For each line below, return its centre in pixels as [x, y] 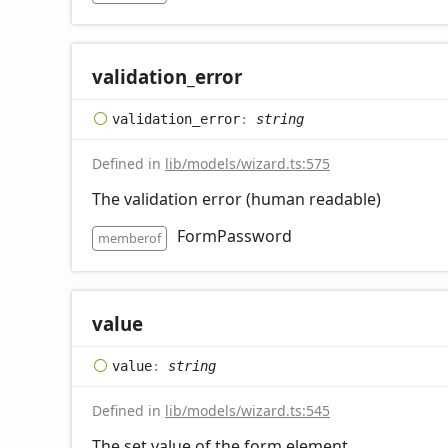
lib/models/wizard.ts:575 [247, 163]
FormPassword [234, 235]
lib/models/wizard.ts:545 [247, 410]
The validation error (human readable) [236, 198]
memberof [129, 237]
